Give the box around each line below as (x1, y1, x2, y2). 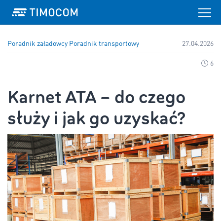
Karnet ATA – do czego (7, 85, 185, 109)
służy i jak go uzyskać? (7, 107, 185, 130)
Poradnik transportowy (69, 41, 139, 47)
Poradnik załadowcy (7, 41, 69, 47)
